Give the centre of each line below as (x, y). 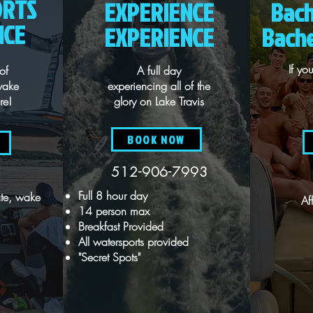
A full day (159, 71)
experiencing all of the (159, 86)
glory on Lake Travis (159, 101)
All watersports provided (133, 242)
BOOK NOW (156, 139)
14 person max (114, 211)
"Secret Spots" (109, 257)
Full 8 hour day (112, 196)
